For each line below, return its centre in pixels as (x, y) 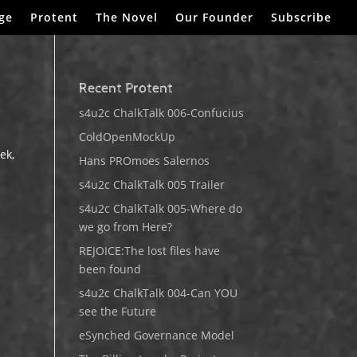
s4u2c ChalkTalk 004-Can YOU (158, 293)
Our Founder (214, 17)
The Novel (127, 17)
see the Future (117, 311)
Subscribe (301, 17)
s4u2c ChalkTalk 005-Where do (160, 208)
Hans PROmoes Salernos (144, 161)
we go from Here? (125, 227)
